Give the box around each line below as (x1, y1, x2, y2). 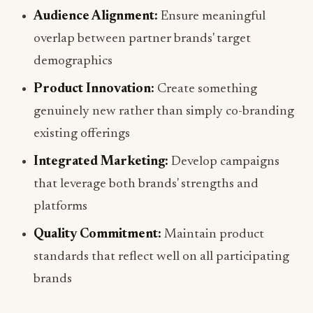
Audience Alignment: (34, 10, 158, 24)
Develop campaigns (168, 155, 279, 169)
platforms (34, 200, 87, 214)
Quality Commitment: (34, 228, 161, 242)
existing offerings (34, 127, 130, 141)
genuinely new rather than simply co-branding (34, 105, 294, 119)
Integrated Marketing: (34, 155, 168, 169)
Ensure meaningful (158, 10, 265, 24)
